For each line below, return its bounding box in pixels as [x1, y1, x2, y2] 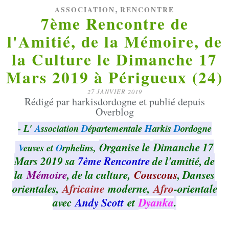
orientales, [12, 181, 62, 197]
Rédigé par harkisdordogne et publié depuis [24, 95, 205, 108]
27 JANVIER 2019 [87, 87, 142, 96]
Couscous [134, 167, 177, 183]
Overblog [95, 105, 134, 119]
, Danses [177, 167, 215, 183]
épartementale [87, 122, 145, 135]
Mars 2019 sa [14, 153, 78, 169]
